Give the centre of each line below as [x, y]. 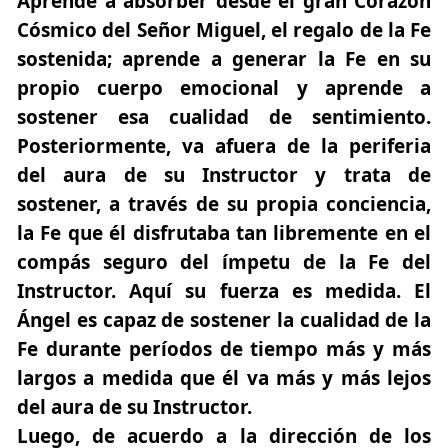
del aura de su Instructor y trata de [224, 175]
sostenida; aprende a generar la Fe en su [224, 59]
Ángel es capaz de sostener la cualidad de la [224, 320]
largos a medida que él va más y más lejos [224, 378]
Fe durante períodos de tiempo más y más [224, 349]
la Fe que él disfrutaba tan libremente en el [224, 233]
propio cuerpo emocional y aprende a [224, 88]
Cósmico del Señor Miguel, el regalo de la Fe [224, 30]
